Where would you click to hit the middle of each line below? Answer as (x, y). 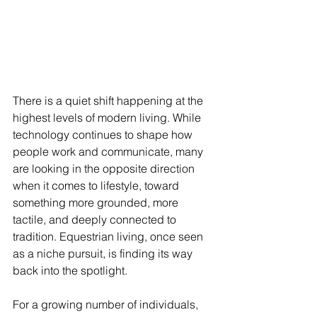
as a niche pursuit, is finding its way (104, 254)
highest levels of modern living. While (108, 118)
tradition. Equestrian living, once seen (109, 237)
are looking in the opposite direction (105, 169)
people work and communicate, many (109, 152)
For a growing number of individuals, (107, 305)
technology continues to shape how (104, 135)
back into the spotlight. (70, 271)
